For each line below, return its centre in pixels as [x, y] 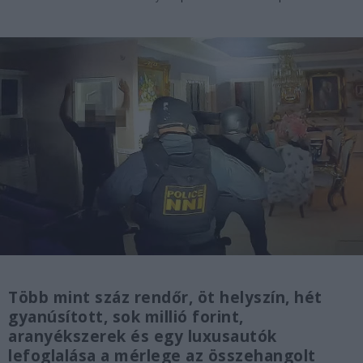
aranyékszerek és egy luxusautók [143, 337]
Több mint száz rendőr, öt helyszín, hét [165, 298]
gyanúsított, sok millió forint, [126, 317]
